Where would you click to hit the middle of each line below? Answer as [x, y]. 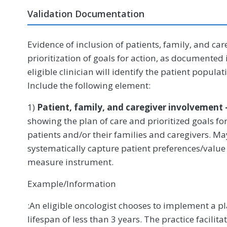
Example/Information [72, 184]
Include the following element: [89, 85]
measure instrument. [70, 162]
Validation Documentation [86, 14]
